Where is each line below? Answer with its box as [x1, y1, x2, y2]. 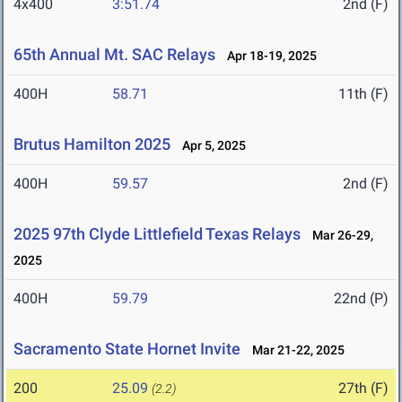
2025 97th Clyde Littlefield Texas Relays [13, 224, 301, 244]
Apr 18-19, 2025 [219, 48, 317, 64]
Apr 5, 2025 [174, 138, 246, 153]
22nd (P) [334, 290, 389, 308]
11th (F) [338, 85, 389, 103]
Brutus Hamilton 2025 [13, 135, 170, 154]
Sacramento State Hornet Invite [13, 339, 240, 359]
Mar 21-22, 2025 [244, 343, 345, 358]
